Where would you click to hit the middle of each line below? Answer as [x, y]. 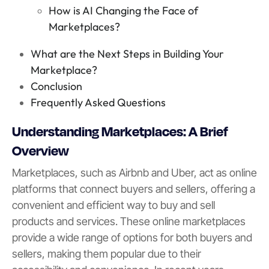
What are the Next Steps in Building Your [127, 54]
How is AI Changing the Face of [124, 11]
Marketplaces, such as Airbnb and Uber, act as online [134, 172]
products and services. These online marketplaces [129, 221]
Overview [41, 150]
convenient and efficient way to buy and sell [113, 205]
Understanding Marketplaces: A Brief [120, 131]
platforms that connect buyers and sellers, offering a [134, 189]
